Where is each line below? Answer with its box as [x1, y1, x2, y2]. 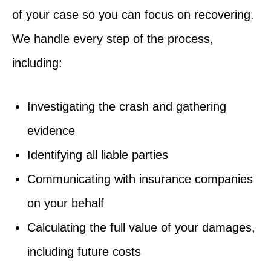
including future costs [27, 244, 141, 258]
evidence [27, 123, 75, 137]
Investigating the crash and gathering [27, 99, 226, 113]
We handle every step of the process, [12, 31, 214, 45]
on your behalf [27, 196, 104, 210]
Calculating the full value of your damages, [27, 220, 255, 234]
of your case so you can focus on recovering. [12, 7, 254, 21]
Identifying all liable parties [27, 148, 168, 162]
